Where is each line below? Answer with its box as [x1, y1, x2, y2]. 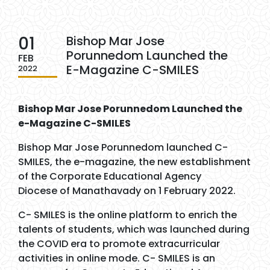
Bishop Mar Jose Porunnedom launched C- [18, 140, 228, 154]
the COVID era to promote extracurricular [18, 236, 220, 251]
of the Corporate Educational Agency [18, 169, 201, 183]
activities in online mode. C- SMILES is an [18, 251, 215, 265]
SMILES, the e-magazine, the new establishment [18, 154, 251, 169]
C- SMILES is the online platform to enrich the [18, 207, 237, 222]
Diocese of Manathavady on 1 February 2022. [18, 183, 238, 198]
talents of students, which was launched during [18, 222, 250, 236]
